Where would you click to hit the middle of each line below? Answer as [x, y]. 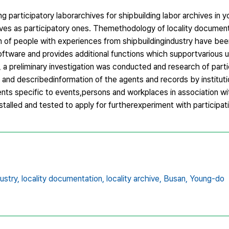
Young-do [207, 178]
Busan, [176, 178]
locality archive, [134, 178]
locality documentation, [63, 178]
